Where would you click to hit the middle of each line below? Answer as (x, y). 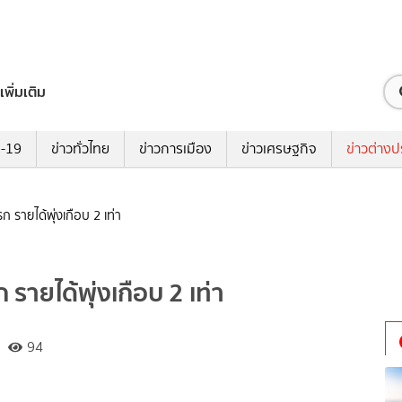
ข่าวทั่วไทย (80, 149)
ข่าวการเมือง (175, 149)
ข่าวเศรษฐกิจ (279, 149)
